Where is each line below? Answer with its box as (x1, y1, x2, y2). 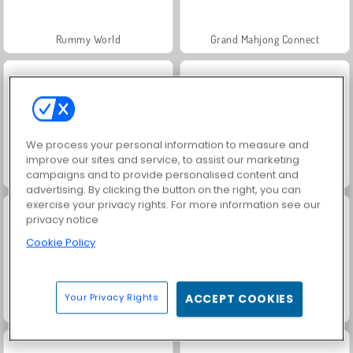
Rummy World (55, 32, 121, 46)
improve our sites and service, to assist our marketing (26, 151, 300, 167)
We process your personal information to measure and (26, 136, 310, 152)
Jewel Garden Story (43, 166, 133, 180)
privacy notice (26, 211, 99, 227)
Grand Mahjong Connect (210, 32, 320, 46)
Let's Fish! (242, 301, 288, 315)
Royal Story (61, 301, 115, 315)
